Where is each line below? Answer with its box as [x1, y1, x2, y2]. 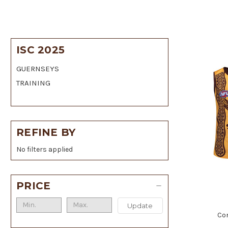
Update [127, 201, 153, 210]
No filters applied [16, 145, 73, 154]
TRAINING [16, 78, 50, 88]
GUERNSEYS [16, 64, 59, 73]
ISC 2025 [16, 43, 65, 56]
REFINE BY [16, 126, 76, 138]
